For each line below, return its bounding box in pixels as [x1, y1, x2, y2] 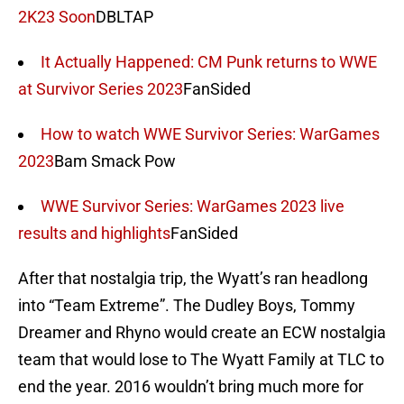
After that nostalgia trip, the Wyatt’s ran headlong [18, 269, 368, 289]
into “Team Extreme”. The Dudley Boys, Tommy [18, 296, 355, 316]
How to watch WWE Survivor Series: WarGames [41, 124, 380, 144]
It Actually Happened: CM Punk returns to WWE [41, 52, 377, 72]
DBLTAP [96, 7, 153, 27]
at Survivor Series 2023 [18, 79, 183, 99]
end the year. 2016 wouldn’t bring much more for [18, 377, 363, 397]
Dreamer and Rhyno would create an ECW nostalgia [18, 323, 386, 343]
